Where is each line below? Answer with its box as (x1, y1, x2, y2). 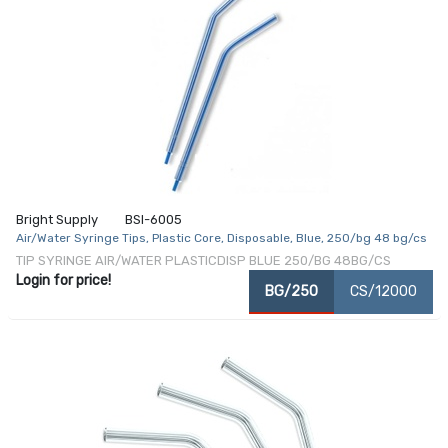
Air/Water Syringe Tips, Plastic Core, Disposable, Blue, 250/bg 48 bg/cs (15, 230, 427, 245)
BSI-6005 (124, 211, 182, 227)
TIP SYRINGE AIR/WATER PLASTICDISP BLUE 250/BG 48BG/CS (15, 252, 391, 268)
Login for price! (15, 271, 111, 289)
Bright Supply (15, 211, 98, 227)
